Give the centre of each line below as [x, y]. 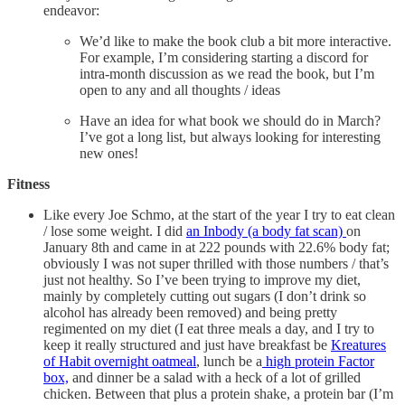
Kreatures [358, 344]
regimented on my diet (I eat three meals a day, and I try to [209, 328]
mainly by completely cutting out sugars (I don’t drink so [205, 296]
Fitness [28, 184]
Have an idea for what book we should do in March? [230, 120]
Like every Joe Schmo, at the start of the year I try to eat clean [219, 214]
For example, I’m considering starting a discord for [224, 57]
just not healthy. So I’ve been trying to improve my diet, [202, 279]
